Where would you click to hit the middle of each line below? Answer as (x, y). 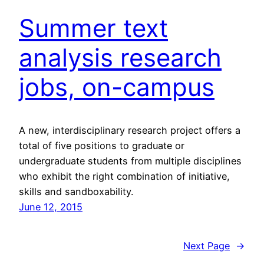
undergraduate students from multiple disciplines (130, 161)
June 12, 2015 (51, 207)
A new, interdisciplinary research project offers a (130, 131)
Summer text (93, 28)
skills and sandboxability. (76, 192)
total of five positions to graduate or (102, 146)
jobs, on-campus (117, 87)
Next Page (207, 246)
